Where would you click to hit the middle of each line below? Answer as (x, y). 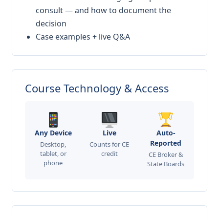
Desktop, (53, 144)
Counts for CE (109, 144)
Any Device (53, 133)
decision (51, 24)
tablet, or (53, 154)
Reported (166, 143)
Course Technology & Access (97, 88)
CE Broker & (166, 155)
